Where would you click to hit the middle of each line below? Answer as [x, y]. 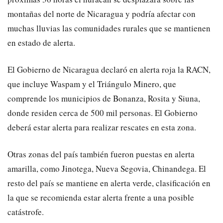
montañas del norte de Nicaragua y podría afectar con [102, 14]
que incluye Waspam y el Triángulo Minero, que [92, 84]
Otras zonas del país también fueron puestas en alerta [101, 154]
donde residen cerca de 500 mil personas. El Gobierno [103, 113]
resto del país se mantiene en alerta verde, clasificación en [109, 183]
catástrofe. [26, 212]
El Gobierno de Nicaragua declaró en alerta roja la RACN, [109, 70]
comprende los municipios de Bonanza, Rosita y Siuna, [104, 99]
